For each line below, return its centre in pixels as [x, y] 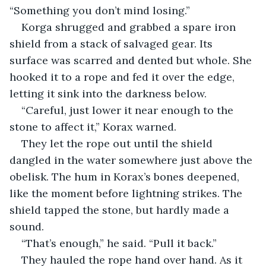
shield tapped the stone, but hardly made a [121, 210]
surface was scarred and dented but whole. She [132, 60]
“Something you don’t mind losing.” [100, 10]
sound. [27, 226]
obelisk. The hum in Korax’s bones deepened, [126, 176]
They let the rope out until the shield [118, 143]
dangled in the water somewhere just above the [132, 160]
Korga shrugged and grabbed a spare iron [130, 27]
